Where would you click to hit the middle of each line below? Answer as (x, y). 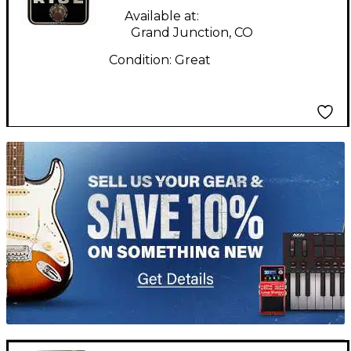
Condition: (142, 60)
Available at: (162, 16)
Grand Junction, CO (192, 32)
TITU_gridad (45, 148)
